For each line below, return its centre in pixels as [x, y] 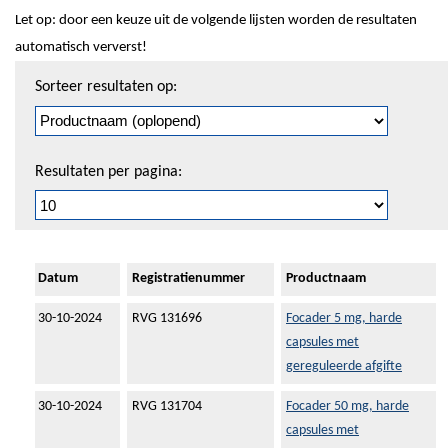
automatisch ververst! [81, 47]
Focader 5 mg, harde [344, 319]
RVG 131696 [167, 319]
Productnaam [326, 279]
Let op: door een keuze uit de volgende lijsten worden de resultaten [216, 20]
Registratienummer [188, 279]
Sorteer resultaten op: [106, 87]
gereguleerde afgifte [344, 367]
